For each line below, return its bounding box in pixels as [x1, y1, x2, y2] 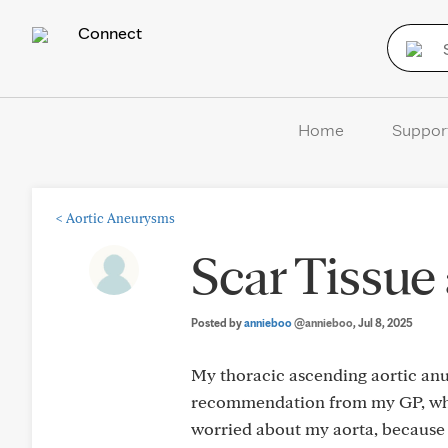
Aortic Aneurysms [66, 210, 175, 226]
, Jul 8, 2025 [353, 315, 413, 330]
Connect [74, 22, 142, 43]
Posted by [191, 315, 244, 330]
